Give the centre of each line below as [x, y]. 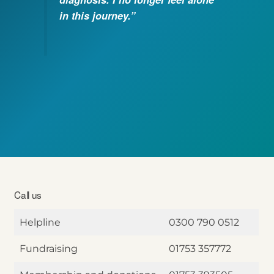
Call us [28, 194]
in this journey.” [98, 15]
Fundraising [49, 249]
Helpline [40, 223]
